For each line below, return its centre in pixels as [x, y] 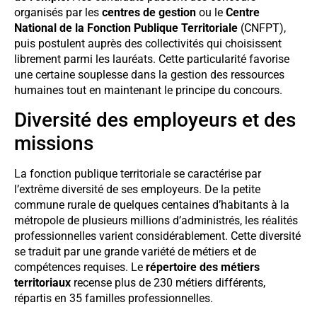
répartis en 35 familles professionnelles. [114, 299]
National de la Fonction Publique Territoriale [126, 28]
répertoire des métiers [203, 267]
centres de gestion [149, 13]
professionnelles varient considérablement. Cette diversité [157, 236]
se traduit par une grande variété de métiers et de [135, 252]
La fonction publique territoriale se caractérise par [138, 174]
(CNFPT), [262, 28]
